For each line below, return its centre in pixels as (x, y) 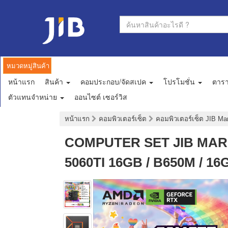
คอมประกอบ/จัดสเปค (114, 82)
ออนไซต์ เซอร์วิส (101, 97)
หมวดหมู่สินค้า (28, 66)
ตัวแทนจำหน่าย (34, 97)
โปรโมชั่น (180, 82)
